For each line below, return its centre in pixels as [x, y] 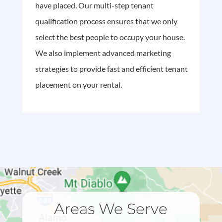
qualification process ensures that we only [106, 21]
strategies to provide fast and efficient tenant [111, 69]
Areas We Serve [111, 209]
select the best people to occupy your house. [110, 37]
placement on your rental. [78, 85]
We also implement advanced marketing [103, 53]
